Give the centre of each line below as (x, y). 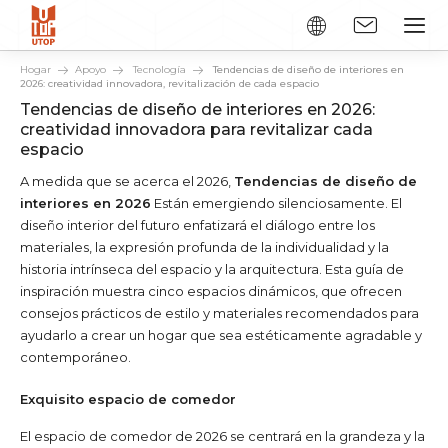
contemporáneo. (75, 356)
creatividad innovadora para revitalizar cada (196, 129)
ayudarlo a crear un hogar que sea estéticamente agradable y (221, 334)
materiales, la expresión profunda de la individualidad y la (204, 246)
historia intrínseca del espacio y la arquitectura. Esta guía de (212, 268)
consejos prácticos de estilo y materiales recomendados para (219, 312)
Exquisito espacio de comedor (128, 398)
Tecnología (159, 69)
